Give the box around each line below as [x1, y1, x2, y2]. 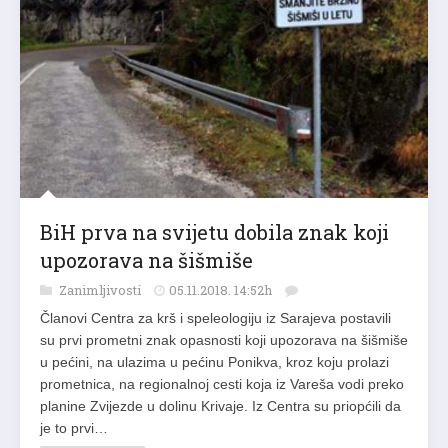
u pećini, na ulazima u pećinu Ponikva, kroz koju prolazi [40, 351, 389, 368]
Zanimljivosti [59, 278, 144, 297]
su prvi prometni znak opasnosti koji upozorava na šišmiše [40, 329, 408, 346]
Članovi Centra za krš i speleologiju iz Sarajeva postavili [40, 307, 391, 324]
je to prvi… [40, 417, 108, 434]
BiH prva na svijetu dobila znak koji [40, 216, 389, 243]
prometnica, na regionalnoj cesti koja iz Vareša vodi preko [40, 373, 404, 390]
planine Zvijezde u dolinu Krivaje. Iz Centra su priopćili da [40, 395, 401, 412]
